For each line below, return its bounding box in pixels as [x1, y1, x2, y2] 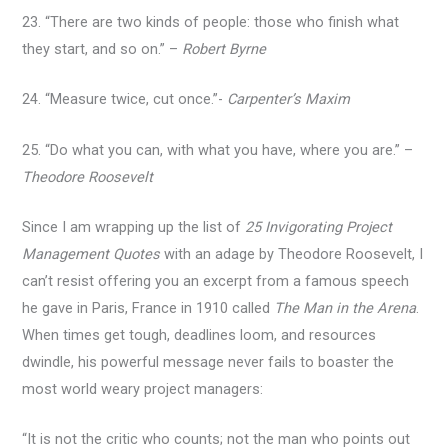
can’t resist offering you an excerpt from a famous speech [22, 271, 410, 290]
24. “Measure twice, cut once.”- [22, 90, 228, 109]
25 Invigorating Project [245, 217, 393, 236]
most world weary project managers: [22, 379, 264, 398]
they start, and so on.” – [22, 39, 183, 58]
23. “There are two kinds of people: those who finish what [22, 12, 400, 31]
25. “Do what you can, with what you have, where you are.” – [22, 140, 414, 159]
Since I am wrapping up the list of [22, 217, 246, 236]
